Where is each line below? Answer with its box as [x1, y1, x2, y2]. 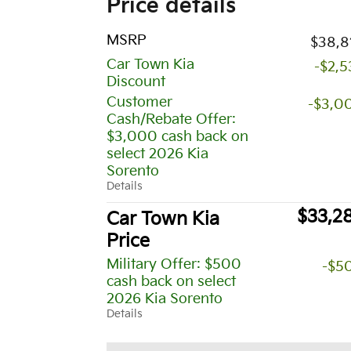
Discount [107, 73, 165, 90]
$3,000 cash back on [107, 128, 248, 145]
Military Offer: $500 [107, 255, 241, 273]
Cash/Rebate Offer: [107, 110, 236, 128]
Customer [107, 93, 172, 110]
